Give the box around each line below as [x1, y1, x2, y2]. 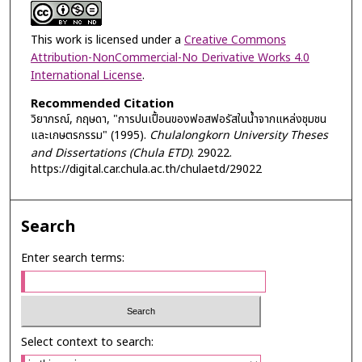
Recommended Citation [30, 94, 174, 113]
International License [30, 66, 142, 84]
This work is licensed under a [30, 31, 184, 48]
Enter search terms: [21, 250, 125, 267]
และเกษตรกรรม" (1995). [30, 126, 149, 144]
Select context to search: [21, 333, 154, 351]
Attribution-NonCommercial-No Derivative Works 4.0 [30, 48, 309, 66]
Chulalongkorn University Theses [149, 126, 328, 144]
